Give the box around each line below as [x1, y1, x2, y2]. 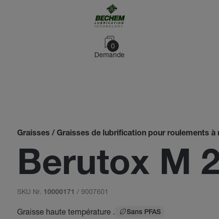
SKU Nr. [17, 187, 44, 196]
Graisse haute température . [17, 207, 115, 216]
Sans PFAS [126, 209, 161, 216]
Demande [94, 50, 125, 59]
